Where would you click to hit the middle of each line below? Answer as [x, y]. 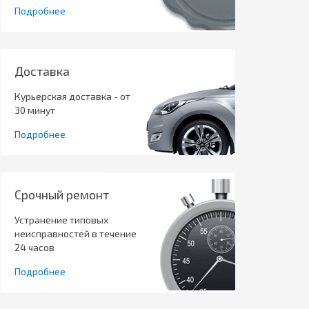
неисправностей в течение [75, 233]
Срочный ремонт [61, 194]
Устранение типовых [61, 219]
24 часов [34, 247]
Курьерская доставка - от [72, 96]
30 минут [34, 110]
